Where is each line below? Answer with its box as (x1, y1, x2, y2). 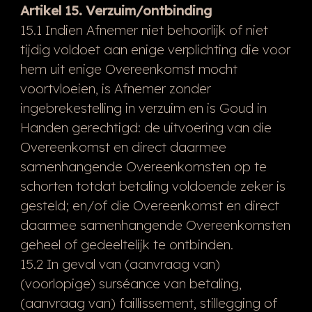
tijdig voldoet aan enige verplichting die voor (19, 40, 290, 58)
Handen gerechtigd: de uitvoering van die (19, 118, 272, 136)
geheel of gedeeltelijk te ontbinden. (19, 235, 233, 253)
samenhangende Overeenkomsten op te (19, 157, 267, 175)
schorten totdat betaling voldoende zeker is (19, 177, 286, 194)
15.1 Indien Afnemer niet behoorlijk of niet (19, 21, 268, 38)
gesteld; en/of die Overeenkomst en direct (19, 196, 279, 214)
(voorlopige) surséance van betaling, (19, 274, 242, 292)
